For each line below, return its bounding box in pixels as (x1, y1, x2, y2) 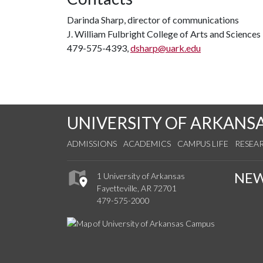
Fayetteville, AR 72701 (97, 183, 177, 194)
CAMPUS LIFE (177, 139, 228, 149)
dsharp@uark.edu (130, 42, 201, 53)
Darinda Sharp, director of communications (67, 14, 239, 25)
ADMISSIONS (67, 139, 117, 149)
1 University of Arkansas (97, 171, 185, 181)
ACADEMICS (123, 139, 171, 149)
